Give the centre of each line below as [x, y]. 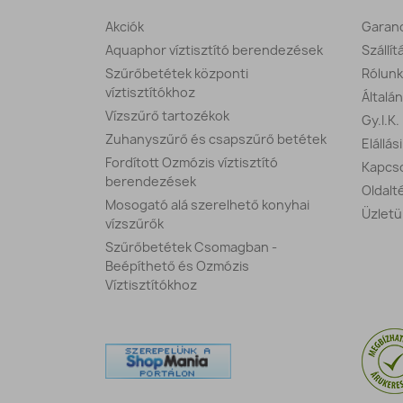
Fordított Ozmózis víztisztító [192, 163]
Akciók [125, 27]
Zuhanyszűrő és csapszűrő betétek [216, 139]
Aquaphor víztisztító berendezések [214, 50]
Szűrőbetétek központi [177, 74]
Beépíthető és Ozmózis [177, 266]
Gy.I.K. [381, 121]
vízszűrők [134, 224]
